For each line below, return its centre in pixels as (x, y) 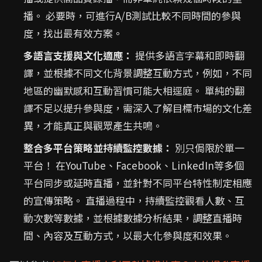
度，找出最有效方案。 (73, 33)
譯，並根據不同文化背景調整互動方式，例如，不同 (138, 73)
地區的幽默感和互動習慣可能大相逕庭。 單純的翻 (134, 90)
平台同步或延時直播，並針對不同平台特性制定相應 (138, 183)
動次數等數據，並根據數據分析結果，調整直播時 (133, 218)
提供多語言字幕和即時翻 (189, 55)
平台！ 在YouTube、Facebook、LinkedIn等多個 (134, 165)
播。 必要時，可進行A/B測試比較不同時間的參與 (132, 15)
